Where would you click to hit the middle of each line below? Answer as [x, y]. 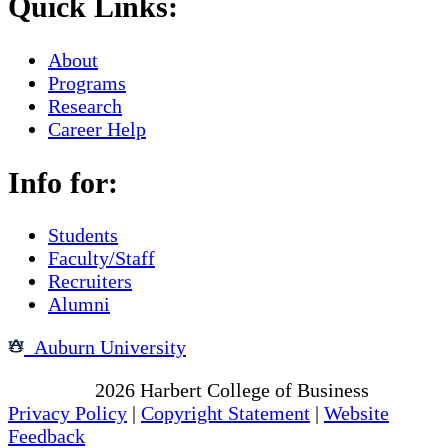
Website [356, 413]
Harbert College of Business [252, 390]
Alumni [79, 304]
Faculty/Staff [101, 258]
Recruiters [90, 281]
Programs [87, 82]
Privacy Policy [67, 413]
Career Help [97, 128]
